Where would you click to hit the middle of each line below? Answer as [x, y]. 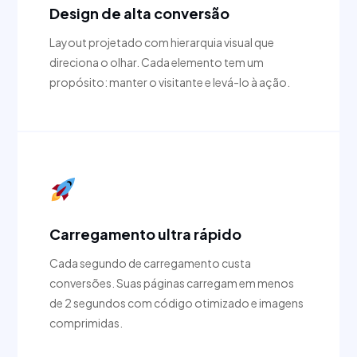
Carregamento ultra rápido [146, 234]
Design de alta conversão [140, 14]
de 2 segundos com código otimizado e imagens [177, 303]
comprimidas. [86, 323]
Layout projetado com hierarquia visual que [162, 43]
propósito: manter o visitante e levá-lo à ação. [170, 82]
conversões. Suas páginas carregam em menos [172, 283]
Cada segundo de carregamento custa [151, 263]
